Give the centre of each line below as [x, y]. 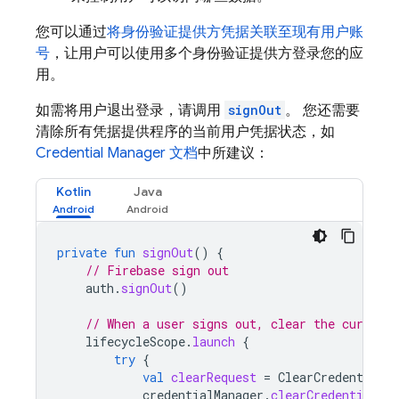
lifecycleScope [135, 342]
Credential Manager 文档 [117, 153]
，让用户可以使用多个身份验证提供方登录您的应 [207, 53]
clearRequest [214, 377]
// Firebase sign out [157, 270]
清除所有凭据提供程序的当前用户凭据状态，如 [185, 132]
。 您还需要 [322, 110]
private [82, 252]
